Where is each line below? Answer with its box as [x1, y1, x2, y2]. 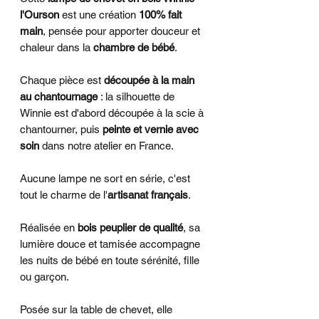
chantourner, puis [20, 122, 103, 135]
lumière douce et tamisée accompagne [20, 237, 200, 250]
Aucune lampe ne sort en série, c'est [20, 172, 190, 184]
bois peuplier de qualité [78, 221, 183, 234]
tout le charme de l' [20, 188, 108, 201]
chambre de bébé [93, 41, 174, 53]
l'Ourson [20, 8, 59, 21]
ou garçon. [20, 270, 69, 283]
